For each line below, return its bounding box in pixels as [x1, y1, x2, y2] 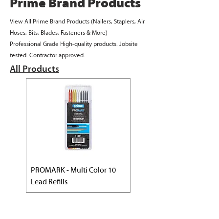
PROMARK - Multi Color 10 [31, 165, 116, 175]
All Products [10, 64, 59, 74]
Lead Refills [31, 177, 67, 186]
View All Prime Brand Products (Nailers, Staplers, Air [10, 18, 145, 25]
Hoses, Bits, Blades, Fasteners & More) [10, 29, 108, 37]
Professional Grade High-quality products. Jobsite [10, 40, 138, 48]
